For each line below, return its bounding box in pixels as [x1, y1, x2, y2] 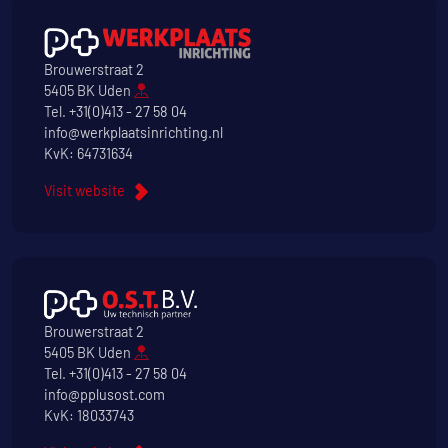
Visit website [44, 182, 125, 200]
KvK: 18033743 [44, 407, 134, 425]
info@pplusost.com [44, 386, 165, 404]
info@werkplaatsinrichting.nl [44, 124, 223, 142]
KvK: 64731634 [44, 145, 133, 163]
